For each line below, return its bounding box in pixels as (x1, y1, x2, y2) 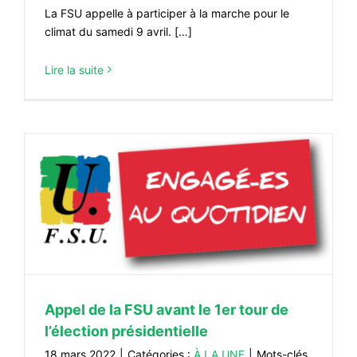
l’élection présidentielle (45, 322, 208, 339)
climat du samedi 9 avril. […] (45, 24, 192, 38)
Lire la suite (45, 62, 104, 76)
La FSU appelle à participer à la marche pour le (45, 6, 289, 20)
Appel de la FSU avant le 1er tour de (45, 300, 288, 318)
